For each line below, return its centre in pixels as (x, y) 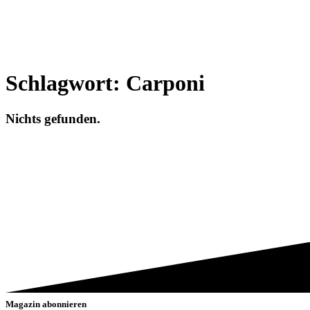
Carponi (165, 83)
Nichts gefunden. (53, 118)
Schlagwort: (66, 83)
